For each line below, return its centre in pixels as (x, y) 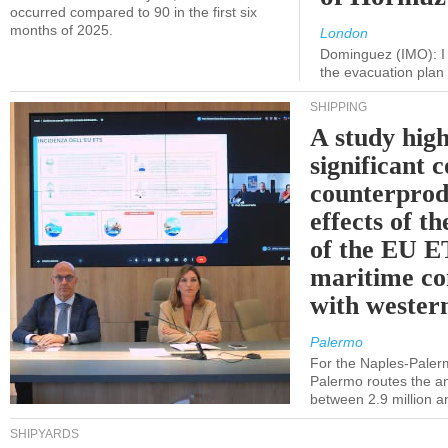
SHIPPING (338, 107)
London (344, 33)
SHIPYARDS (44, 434)
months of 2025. (61, 30)
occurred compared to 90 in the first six (133, 12)
